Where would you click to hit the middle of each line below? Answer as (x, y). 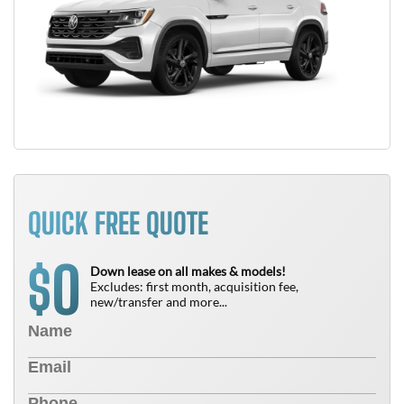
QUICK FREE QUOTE (118, 224)
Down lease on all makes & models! (188, 271)
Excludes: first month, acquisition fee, (194, 286)
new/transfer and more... (159, 302)
